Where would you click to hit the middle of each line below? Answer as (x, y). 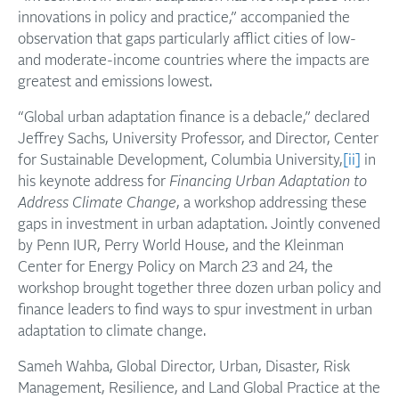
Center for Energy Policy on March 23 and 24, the (175, 267)
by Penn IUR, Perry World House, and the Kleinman (181, 246)
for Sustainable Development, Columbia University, (180, 160)
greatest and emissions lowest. (115, 82)
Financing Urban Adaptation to (268, 182)
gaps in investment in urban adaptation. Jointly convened (199, 224)
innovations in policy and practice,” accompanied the (184, 18)
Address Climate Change (97, 203)
